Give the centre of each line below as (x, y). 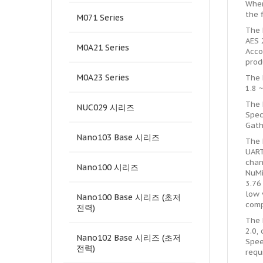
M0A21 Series (103, 48)
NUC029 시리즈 (105, 107)
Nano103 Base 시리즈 (118, 137)
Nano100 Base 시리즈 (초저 (129, 197)
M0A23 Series (103, 77)
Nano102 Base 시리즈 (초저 (129, 238)
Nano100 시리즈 (107, 167)
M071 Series (100, 18)
